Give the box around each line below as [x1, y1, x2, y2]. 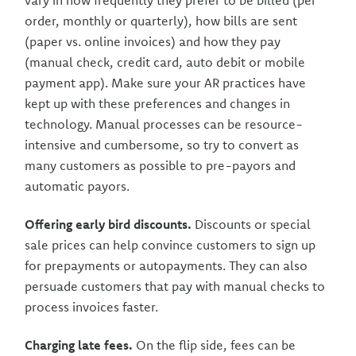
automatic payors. [25, 178, 130, 194]
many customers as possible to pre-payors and [25, 157, 296, 173]
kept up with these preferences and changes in [25, 95, 291, 111]
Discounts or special [195, 216, 311, 232]
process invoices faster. [25, 299, 159, 315]
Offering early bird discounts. [25, 216, 195, 232]
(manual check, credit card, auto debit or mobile [25, 54, 306, 70]
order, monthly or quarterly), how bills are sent [25, 13, 298, 29]
